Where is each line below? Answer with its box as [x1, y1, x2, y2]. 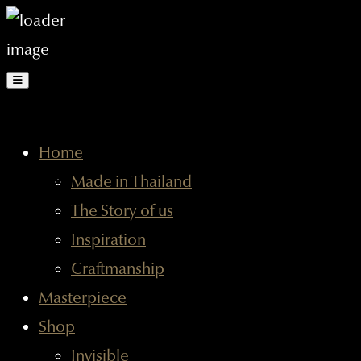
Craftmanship [71, 259, 164, 279]
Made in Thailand [71, 172, 192, 192]
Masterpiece [39, 288, 127, 308]
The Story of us [71, 201, 173, 221]
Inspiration [71, 230, 146, 250]
